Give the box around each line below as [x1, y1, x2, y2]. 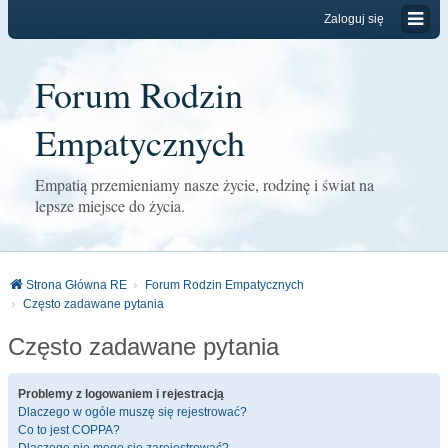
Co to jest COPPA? [18, 423, 120, 437]
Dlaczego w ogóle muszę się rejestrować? [18, 405, 247, 419]
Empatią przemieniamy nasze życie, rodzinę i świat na [35, 174, 374, 195]
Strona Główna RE [26, 278, 127, 292]
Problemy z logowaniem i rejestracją [18, 387, 224, 401]
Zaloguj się [324, 12, 384, 26]
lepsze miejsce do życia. [35, 195, 185, 216]
